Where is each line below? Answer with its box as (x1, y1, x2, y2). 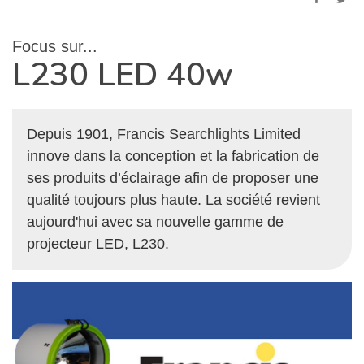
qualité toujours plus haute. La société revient (27, 192, 321, 209)
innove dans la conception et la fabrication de (27, 148, 320, 165)
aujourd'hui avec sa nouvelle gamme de (27, 214, 284, 231)
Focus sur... (12, 37, 97, 55)
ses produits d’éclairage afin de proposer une (27, 170, 319, 187)
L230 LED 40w (12, 53, 233, 97)
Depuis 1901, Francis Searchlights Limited (27, 126, 301, 143)
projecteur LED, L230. (27, 236, 170, 253)
